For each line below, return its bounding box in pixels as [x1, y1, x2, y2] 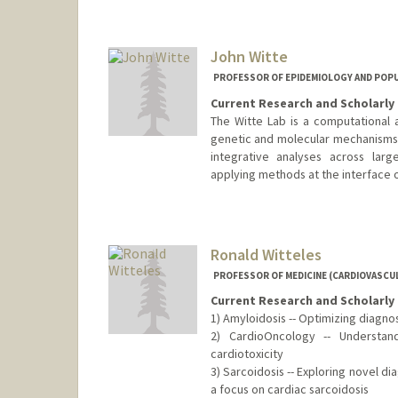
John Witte [210, 46, 288, 68]
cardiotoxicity [210, 346, 283, 362]
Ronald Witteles [210, 243, 322, 265]
